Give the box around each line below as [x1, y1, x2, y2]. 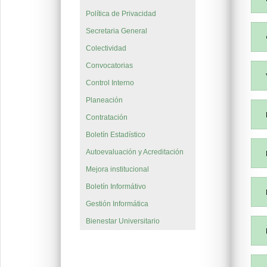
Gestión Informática [85, 200, 148, 209]
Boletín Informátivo [85, 182, 146, 191]
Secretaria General [85, 27, 147, 36]
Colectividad [85, 44, 126, 53]
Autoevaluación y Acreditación [85, 148, 184, 157]
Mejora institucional [85, 165, 149, 174]
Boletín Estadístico [85, 131, 145, 139]
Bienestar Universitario [85, 217, 160, 226]
